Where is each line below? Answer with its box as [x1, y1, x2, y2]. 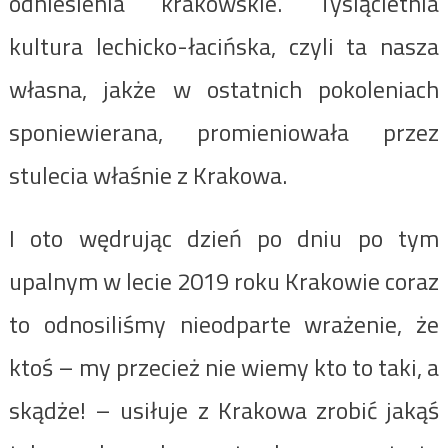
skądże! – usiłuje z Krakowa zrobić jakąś [8, 391, 440, 428]
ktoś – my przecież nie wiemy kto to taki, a [8, 348, 440, 385]
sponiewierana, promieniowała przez [8, 113, 440, 150]
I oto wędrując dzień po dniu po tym [8, 219, 440, 256]
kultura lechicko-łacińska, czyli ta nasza [8, 27, 440, 64]
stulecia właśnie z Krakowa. [8, 156, 287, 193]
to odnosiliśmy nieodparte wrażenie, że [8, 305, 440, 342]
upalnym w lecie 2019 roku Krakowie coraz [8, 262, 440, 299]
